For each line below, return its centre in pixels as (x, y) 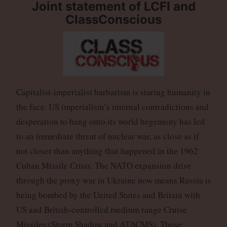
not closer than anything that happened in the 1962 (107, 151)
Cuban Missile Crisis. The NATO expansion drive (104, 166)
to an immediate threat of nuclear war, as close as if (107, 136)
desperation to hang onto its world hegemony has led (110, 122)
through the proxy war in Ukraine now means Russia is (113, 180)
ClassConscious (113, 19)
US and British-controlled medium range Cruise (101, 210)
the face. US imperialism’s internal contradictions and (112, 107)
